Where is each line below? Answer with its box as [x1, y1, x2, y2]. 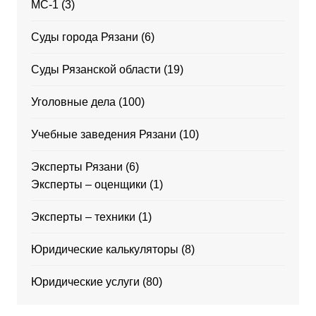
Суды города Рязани [30, 31, 138, 43]
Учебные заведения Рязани [30, 128, 176, 140]
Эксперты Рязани [30, 161, 123, 173]
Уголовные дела [30, 96, 116, 108]
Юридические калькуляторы [30, 243, 178, 255]
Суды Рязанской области [30, 63, 161, 75]
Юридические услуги [30, 276, 140, 288]
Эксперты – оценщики [30, 178, 147, 190]
